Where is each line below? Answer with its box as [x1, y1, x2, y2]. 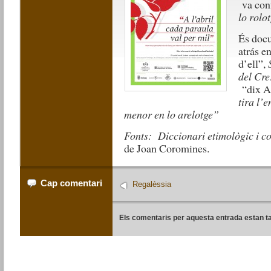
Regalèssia [132, 180, 172, 189]
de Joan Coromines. [124, 141, 210, 155]
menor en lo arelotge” [124, 107, 220, 122]
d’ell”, [238, 56, 269, 71]
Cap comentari [41, 178, 103, 188]
